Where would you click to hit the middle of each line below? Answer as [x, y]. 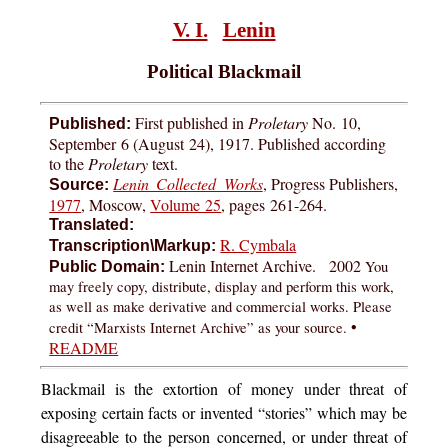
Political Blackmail [224, 72]
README [84, 348]
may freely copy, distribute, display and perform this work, [222, 287]
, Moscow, [116, 205]
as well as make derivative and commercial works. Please [221, 307]
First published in [190, 123]
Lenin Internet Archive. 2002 [265, 266]
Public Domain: [107, 267]
